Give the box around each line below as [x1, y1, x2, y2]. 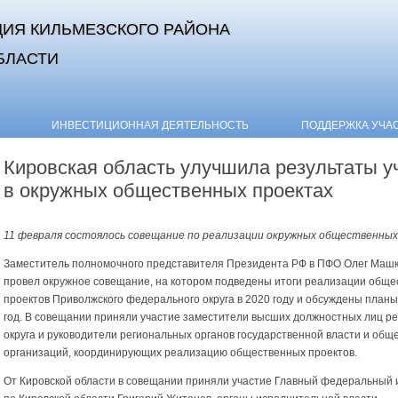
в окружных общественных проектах [4, 179, 333, 202]
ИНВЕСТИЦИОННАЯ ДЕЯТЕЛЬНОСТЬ [52, 119, 250, 131]
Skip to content [199, 113, 270, 125]
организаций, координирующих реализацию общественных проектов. [4, 346, 357, 360]
